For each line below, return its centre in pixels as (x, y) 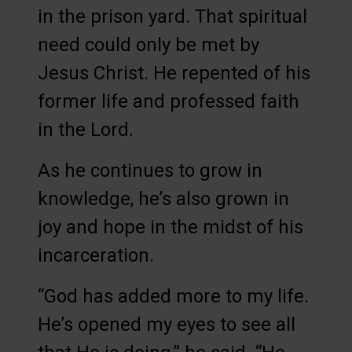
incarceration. (96, 256)
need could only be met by (148, 45)
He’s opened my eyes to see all (167, 325)
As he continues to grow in (150, 171)
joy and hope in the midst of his (170, 227)
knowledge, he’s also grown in (163, 199)
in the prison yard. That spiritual (172, 17)
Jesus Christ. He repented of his (174, 73)
